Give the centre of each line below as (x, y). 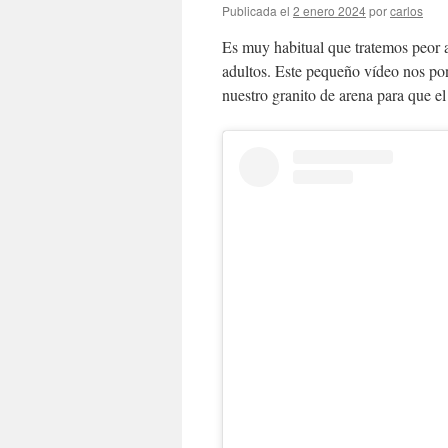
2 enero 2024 (329, 10)
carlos (406, 10)
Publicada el (256, 10)
